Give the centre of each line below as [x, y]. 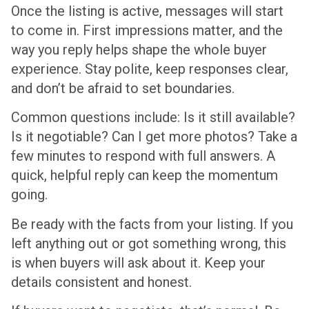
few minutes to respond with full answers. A [143, 156]
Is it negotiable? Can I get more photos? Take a [154, 137]
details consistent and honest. [101, 282]
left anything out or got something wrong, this [149, 243]
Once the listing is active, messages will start [147, 11]
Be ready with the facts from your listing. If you [152, 224]
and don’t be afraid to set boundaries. [123, 88]
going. [29, 195]
